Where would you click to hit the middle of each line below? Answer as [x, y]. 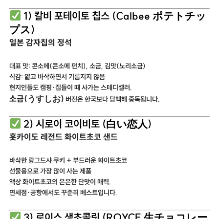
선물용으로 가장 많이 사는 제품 [51, 171]
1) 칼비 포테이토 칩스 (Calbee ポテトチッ [114, 16]
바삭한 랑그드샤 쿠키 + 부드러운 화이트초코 [68, 160]
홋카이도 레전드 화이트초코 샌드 [64, 137]
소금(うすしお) [37, 98]
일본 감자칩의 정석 [41, 43]
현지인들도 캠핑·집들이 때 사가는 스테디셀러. [71, 87]
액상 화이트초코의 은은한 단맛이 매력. [60, 182]
